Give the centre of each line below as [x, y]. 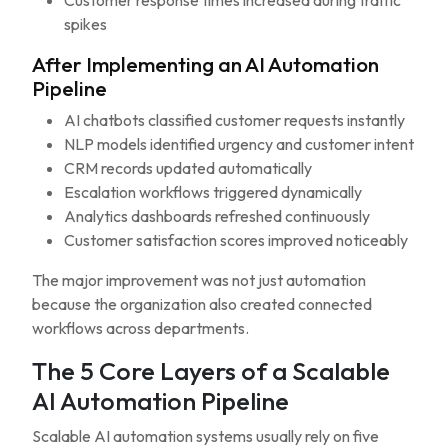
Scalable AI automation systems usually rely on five [205, 436]
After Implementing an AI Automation [205, 64]
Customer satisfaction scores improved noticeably [236, 240]
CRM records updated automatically [188, 168]
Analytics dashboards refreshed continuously [217, 216]
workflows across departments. [140, 328]
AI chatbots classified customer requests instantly [234, 120]
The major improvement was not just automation [199, 280]
